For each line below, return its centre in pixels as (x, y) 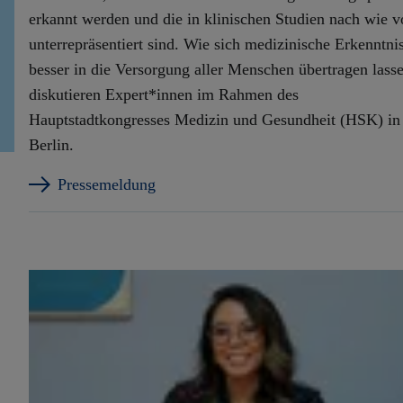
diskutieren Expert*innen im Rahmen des (164, 95)
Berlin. (51, 145)
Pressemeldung (107, 185)
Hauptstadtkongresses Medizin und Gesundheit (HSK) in (215, 120)
